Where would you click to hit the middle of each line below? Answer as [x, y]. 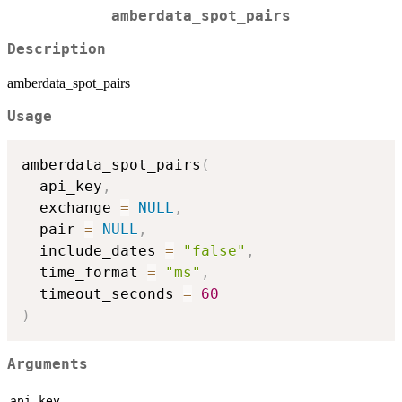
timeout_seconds [102, 294]
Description [57, 49]
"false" [214, 251]
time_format [84, 273]
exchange [71, 208]
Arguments [48, 364]
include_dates [93, 251]
